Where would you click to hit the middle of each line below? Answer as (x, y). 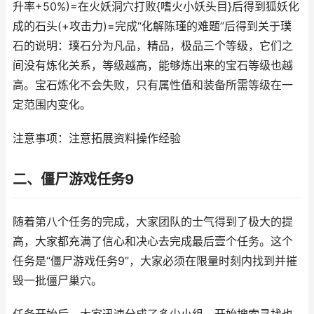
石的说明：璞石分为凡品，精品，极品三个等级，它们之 (153, 46)
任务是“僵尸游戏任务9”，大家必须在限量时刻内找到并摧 (155, 261)
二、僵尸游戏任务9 (73, 179)
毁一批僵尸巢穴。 (57, 281)
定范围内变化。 (52, 105)
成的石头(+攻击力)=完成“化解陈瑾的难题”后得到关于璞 (152, 26)
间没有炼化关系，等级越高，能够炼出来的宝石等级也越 (153, 66)
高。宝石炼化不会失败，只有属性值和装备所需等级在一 (153, 85)
